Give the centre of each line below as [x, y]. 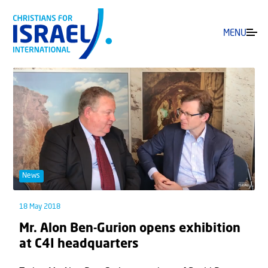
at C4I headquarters [79, 245]
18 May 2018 [40, 207]
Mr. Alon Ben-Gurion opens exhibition [130, 229]
